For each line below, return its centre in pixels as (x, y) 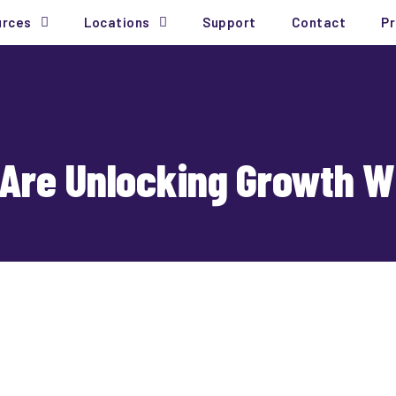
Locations (117, 22)
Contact (319, 22)
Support (229, 22)
